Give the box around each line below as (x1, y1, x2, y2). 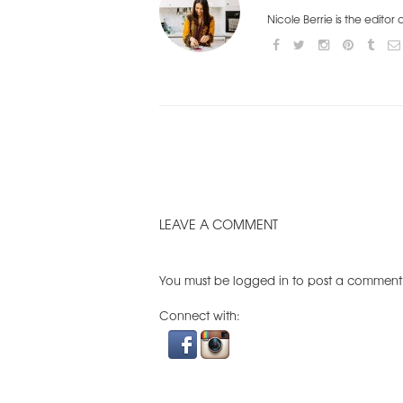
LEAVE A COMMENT (159, 215, 278, 234)
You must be (159, 272, 233, 290)
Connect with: (159, 307, 240, 325)
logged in (233, 272, 289, 290)
